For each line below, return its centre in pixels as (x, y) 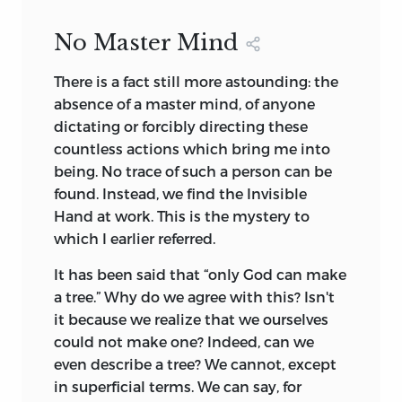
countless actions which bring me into (192, 148)
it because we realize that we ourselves (191, 319)
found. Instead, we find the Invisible (180, 193)
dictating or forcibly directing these (181, 126)
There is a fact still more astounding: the (196, 81)
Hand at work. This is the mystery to (182, 215)
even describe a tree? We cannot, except (195, 363)
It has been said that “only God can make (200, 274)
